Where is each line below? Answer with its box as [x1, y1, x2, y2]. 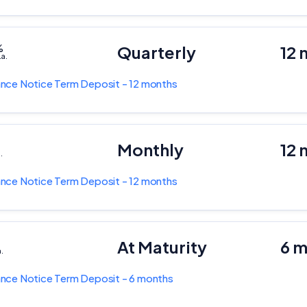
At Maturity [116, 236, 207, 257]
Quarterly [116, 42, 196, 62]
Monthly [116, 139, 184, 160]
